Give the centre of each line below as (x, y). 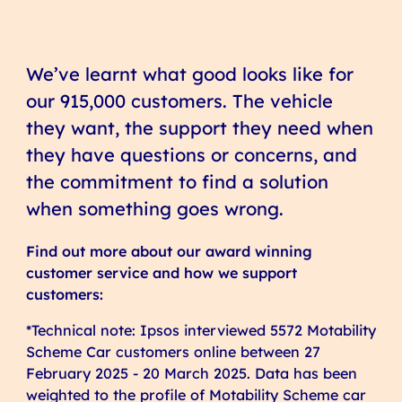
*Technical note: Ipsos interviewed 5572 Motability (201, 331)
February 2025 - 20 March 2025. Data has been (191, 374)
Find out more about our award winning (169, 251)
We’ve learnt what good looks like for (189, 74)
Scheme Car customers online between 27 (173, 352)
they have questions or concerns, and (191, 154)
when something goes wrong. (154, 208)
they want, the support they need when (199, 127)
